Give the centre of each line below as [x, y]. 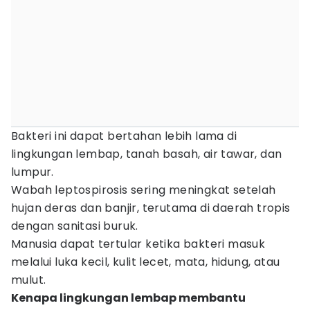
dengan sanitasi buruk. [75, 226]
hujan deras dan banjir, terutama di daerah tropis [151, 208]
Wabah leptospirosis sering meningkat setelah [144, 190]
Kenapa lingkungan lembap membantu [128, 298]
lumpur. [33, 172]
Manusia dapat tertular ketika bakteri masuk [138, 244]
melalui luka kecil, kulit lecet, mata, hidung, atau [146, 262]
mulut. [29, 280]
